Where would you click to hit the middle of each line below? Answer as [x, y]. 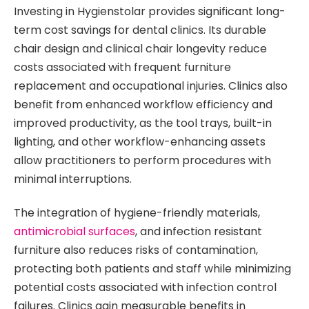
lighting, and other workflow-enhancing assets [140, 142]
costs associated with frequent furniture [122, 68]
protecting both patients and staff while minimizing [152, 269]
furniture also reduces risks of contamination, [136, 250]
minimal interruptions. [73, 179]
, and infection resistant [199, 232]
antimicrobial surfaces [74, 232]
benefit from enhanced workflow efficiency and [143, 105]
